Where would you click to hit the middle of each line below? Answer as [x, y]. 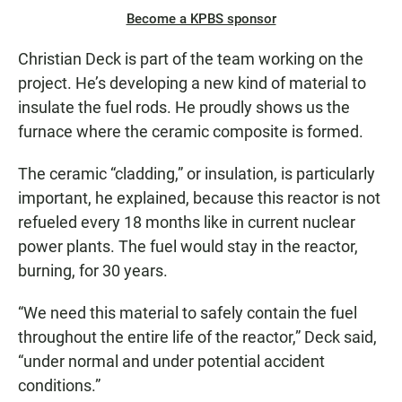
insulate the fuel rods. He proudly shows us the [184, 107]
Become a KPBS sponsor [201, 18]
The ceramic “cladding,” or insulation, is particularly [197, 173]
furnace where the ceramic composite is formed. [191, 131]
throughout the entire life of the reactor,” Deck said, [197, 336]
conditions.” [59, 385]
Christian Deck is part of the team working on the [191, 58]
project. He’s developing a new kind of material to [192, 83]
